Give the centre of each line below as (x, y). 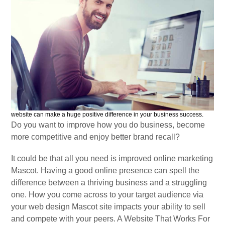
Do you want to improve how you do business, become (108, 125)
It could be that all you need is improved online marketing (112, 159)
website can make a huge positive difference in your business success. (107, 115)
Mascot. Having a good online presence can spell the (105, 171)
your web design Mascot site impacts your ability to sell (108, 207)
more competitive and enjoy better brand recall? (96, 137)
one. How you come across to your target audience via (107, 195)
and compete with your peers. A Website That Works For (111, 219)
